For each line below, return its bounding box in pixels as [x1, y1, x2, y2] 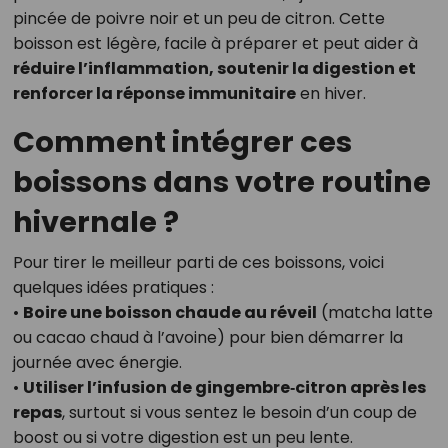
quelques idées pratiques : [12, 276, 214, 300]
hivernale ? [12, 202, 179, 243]
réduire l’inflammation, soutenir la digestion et [12, 57, 416, 81]
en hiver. [295, 82, 366, 106]
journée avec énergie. [12, 351, 182, 375]
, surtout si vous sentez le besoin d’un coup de [61, 401, 417, 425]
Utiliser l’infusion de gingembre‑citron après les [22, 376, 426, 400]
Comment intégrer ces [12, 122, 352, 163]
